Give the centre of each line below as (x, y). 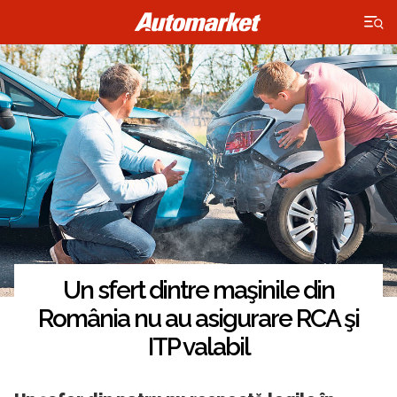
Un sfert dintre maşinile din (198, 291)
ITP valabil (198, 347)
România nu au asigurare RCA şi (198, 319)
